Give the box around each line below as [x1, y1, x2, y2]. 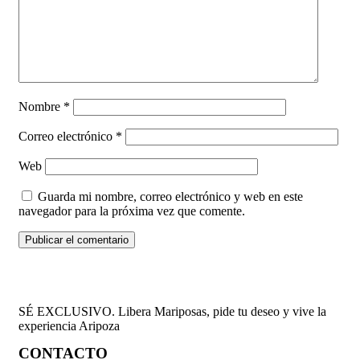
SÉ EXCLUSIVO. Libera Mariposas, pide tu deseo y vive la [18, 304, 326, 318]
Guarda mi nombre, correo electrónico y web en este [38, 189, 303, 203]
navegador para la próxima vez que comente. [18, 203, 245, 218]
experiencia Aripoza [18, 318, 120, 333]
